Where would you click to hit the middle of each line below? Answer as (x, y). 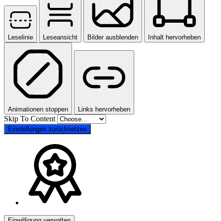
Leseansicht (60, 37)
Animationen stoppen (38, 109)
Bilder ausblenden (113, 37)
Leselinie (20, 37)
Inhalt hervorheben (174, 37)
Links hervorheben (104, 109)
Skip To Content (31, 118)
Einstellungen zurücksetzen (47, 129)
